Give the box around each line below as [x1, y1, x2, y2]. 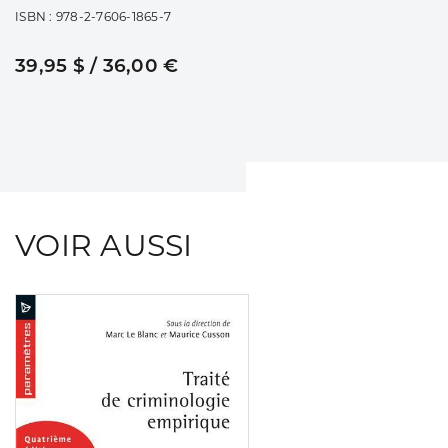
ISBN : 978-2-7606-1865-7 [15, 9, 171, 25]
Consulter [249, 299, 324, 319]
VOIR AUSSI [15, 227, 193, 265]
